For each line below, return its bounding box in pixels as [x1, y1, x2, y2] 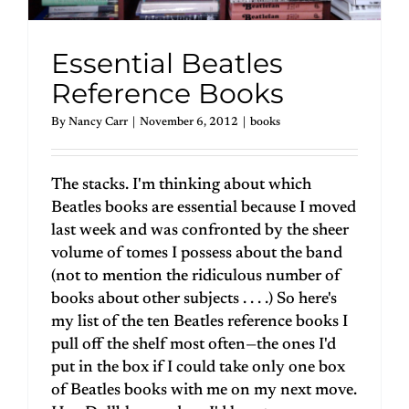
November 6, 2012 [140, 115, 238, 128]
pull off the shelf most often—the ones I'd [51, 336, 336, 353]
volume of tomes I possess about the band [51, 245, 342, 262]
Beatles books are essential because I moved [51, 199, 356, 216]
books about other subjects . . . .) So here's [51, 290, 337, 308]
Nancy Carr [68, 115, 128, 128]
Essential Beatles [51, 46, 283, 80]
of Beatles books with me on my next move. [51, 382, 357, 399]
